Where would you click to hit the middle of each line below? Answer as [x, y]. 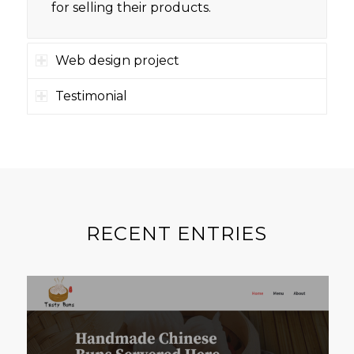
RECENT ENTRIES [177, 233]
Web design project [117, 60]
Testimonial [91, 96]
